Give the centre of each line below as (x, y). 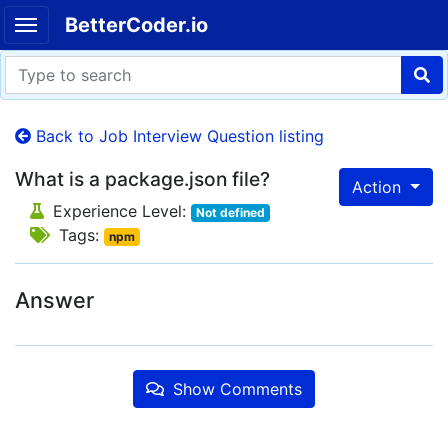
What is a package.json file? (142, 179)
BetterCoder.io (136, 25)
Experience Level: (119, 211)
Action (379, 187)
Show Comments (235, 389)
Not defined (230, 212)
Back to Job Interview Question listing (177, 136)
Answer (54, 300)
